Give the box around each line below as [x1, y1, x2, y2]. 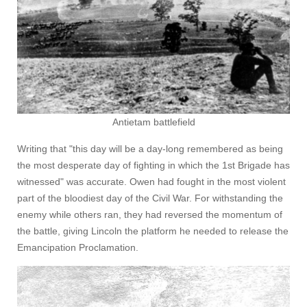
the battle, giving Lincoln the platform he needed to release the [17, 225, 288, 237]
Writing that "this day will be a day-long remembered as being [17, 143, 283, 155]
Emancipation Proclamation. [17, 242, 138, 254]
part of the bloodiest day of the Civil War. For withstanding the [17, 193, 283, 204]
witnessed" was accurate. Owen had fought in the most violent [17, 176, 286, 188]
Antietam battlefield [112, 116, 195, 128]
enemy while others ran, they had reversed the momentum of [17, 209, 282, 221]
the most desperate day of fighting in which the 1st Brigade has [17, 160, 290, 171]
